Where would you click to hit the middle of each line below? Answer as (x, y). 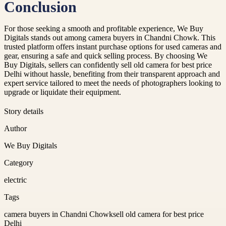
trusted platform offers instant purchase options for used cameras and (113, 46)
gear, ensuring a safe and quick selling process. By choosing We (106, 55)
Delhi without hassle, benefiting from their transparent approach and (112, 74)
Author (15, 128)
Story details (24, 111)
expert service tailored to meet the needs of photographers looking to (112, 83)
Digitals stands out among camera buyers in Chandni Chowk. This (110, 37)
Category (19, 162)
